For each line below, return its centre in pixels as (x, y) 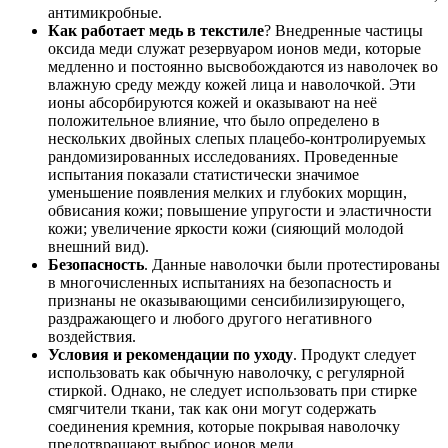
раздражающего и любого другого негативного (210, 319)
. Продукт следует (354, 355)
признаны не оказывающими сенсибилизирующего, (226, 301)
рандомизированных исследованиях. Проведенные (223, 157)
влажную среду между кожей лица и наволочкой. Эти (232, 85)
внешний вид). (98, 247)
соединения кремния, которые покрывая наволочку (224, 427)
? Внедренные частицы (343, 31)
